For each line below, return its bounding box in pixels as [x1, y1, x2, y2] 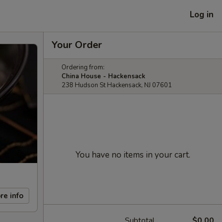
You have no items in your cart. [75, 149, 190, 161]
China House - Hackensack [61, 72, 145, 81]
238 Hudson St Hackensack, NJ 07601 [61, 81, 172, 90]
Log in [190, 8, 214, 20]
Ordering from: [61, 63, 105, 72]
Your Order [52, 38, 102, 52]
